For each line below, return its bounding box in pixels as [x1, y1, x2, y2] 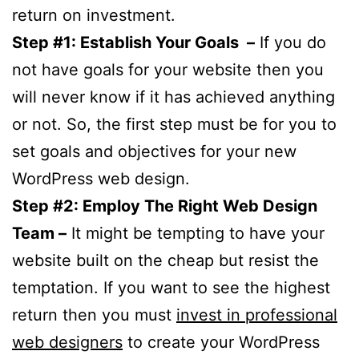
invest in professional [176, 305, 337, 325]
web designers [12, 332, 123, 352]
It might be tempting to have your [67, 223, 325, 243]
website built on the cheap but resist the [12, 250, 319, 270]
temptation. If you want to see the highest [12, 277, 330, 297]
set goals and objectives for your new [12, 141, 296, 161]
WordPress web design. [12, 168, 190, 188]
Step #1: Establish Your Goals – [12, 32, 255, 52]
